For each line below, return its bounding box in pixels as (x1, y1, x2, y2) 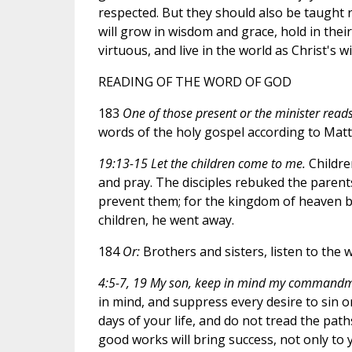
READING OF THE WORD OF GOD (97, 72, 291, 90)
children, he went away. (97, 211, 234, 229)
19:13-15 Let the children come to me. (97, 154, 306, 172)
